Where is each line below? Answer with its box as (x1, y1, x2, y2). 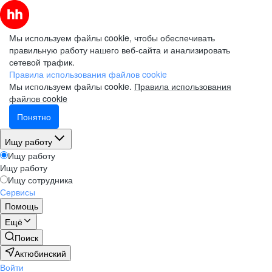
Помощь (5, 200, 38, 212)
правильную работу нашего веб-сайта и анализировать (9, 44, 230, 56)
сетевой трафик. (9, 56, 75, 68)
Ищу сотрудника (8, 174, 73, 186)
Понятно (17, 110, 51, 123)
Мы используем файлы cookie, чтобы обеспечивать (9, 32, 215, 44)
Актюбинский (15, 247, 66, 259)
